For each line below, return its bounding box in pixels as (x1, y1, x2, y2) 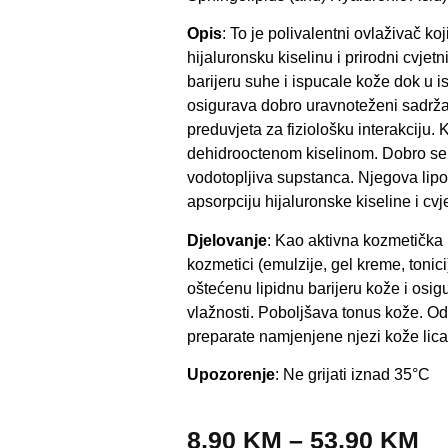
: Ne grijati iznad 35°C (275, 366, 430, 384)
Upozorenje (187, 366, 275, 384)
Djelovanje (187, 231, 267, 249)
